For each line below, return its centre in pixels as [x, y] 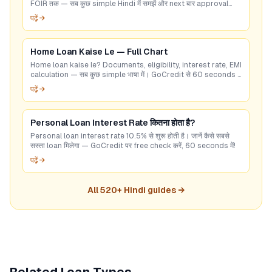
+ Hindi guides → [151, 190]
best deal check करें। [66, 84]
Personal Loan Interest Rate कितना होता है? [113, 123]
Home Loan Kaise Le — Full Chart [99, 52]
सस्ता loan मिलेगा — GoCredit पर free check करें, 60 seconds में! [133, 146]
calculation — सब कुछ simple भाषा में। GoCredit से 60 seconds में [136, 75]
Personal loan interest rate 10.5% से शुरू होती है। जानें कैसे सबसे [130, 136]
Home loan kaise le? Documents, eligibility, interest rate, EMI [136, 65]
